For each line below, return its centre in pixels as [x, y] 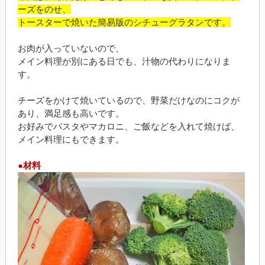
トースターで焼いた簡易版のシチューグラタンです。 [124, 22]
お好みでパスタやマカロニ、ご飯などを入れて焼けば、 [128, 127]
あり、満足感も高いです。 [71, 114]
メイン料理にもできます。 [71, 140]
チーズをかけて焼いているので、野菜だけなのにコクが [128, 101]
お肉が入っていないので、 [71, 49]
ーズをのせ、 [44, 9]
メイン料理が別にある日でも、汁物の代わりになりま [124, 62]
